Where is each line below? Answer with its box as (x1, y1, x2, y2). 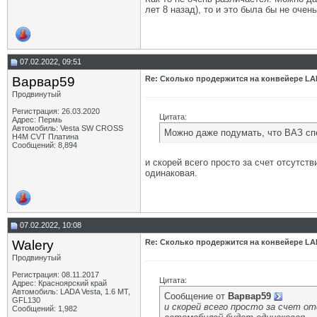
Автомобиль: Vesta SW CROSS (12, 124, 123, 132)
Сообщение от (164, 291, 228, 301)
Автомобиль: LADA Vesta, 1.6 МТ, (12, 287, 130, 296)
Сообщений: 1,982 (12, 304, 77, 313)
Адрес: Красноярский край (12, 279, 107, 287)
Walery (12, 238, 54, 253)
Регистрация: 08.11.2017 (12, 270, 99, 279)
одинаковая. (145, 168, 197, 178)
